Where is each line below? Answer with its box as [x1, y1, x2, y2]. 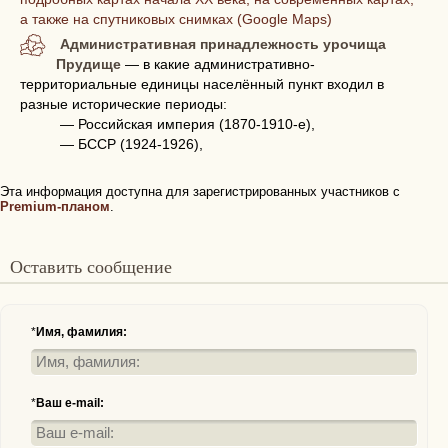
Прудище [56, 56, 122, 72]
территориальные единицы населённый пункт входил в [20, 76, 384, 92]
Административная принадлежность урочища [60, 36, 387, 52]
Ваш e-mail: [36, 396, 104, 410]
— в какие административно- [121, 56, 316, 72]
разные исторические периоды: [20, 96, 227, 112]
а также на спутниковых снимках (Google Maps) [20, 11, 332, 27]
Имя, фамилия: [36, 325, 127, 339]
